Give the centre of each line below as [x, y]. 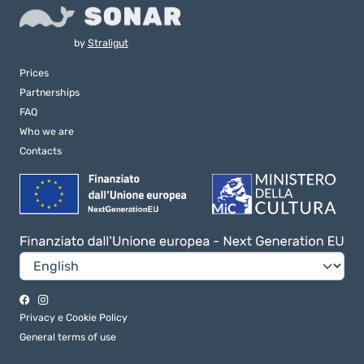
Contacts [41, 151]
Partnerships [50, 93]
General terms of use [68, 336]
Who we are [47, 132]
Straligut [108, 43]
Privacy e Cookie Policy [74, 317]
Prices [34, 73]
